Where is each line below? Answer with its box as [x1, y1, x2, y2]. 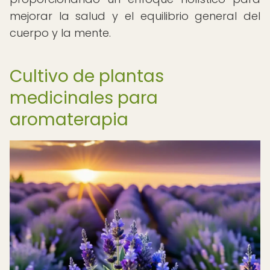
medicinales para [10, 86, 158, 110]
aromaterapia [10, 108, 128, 131]
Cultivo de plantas [10, 64, 164, 88]
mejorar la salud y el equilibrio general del [10, 8, 260, 24]
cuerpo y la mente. [10, 25, 111, 40]
